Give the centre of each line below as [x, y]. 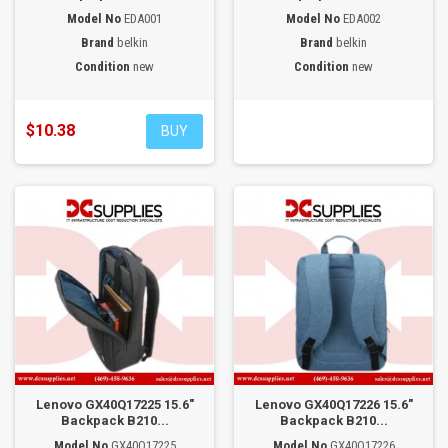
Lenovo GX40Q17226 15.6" [333, 404]
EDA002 [362, 18]
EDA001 [143, 18]
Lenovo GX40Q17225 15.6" [114, 404]
